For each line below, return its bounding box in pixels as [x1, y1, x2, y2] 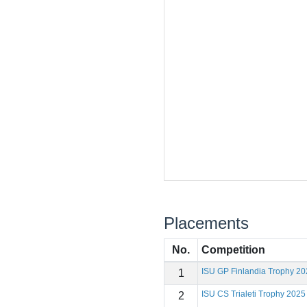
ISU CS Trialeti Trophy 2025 [201, 289, 306, 299]
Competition [201, 244, 265, 256]
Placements [164, 214, 249, 232]
